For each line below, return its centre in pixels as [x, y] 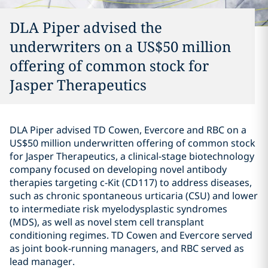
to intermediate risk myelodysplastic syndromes [118, 209]
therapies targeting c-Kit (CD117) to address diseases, [131, 182]
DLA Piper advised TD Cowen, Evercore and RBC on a [128, 130]
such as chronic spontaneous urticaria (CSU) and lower [134, 196]
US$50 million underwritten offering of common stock [133, 143]
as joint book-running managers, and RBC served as [127, 248]
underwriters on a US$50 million [120, 46]
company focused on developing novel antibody [118, 169]
